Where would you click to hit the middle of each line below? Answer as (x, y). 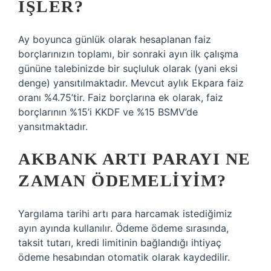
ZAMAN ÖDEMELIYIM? (122, 181)
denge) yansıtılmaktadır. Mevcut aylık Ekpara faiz (131, 83)
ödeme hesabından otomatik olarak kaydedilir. (124, 257)
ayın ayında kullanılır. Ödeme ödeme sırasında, (123, 228)
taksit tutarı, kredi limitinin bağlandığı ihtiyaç (120, 243)
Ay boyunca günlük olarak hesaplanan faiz (115, 39)
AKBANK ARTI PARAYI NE (135, 159)
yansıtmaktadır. (53, 126)
